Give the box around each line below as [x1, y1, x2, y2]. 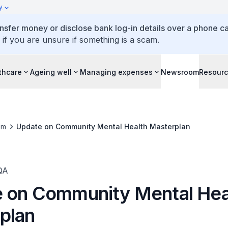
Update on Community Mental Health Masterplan [16, 122, 190, 131]
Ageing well [30, 67, 72, 76]
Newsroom [161, 67, 199, 76]
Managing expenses [80, 67, 153, 76]
